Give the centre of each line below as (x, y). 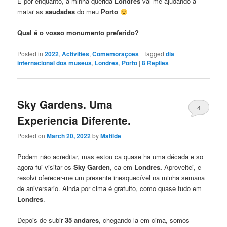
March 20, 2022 (69, 136)
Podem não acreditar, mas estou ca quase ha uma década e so (110, 157)
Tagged (154, 53)
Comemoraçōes (116, 53)
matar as (31, 12)
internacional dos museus (55, 63)
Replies (157, 63)
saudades (60, 12)
